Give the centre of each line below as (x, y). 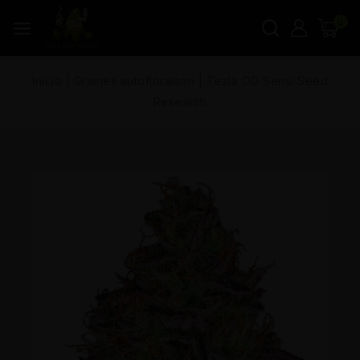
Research (180, 101)
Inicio (47, 80)
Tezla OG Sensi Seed (267, 80)
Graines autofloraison (134, 80)
